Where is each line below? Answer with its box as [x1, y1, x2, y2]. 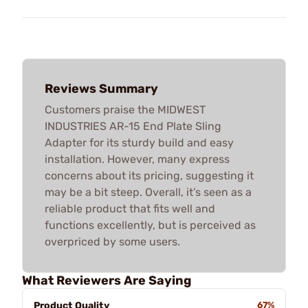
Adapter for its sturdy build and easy [45, 135, 234, 149]
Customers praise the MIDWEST [45, 102, 206, 116]
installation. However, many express [45, 152, 230, 166]
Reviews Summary [45, 80, 158, 96]
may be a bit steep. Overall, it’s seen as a [45, 185, 252, 199]
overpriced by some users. [45, 234, 180, 248]
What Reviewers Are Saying [22, 272, 191, 288]
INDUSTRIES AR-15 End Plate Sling [45, 119, 221, 133]
